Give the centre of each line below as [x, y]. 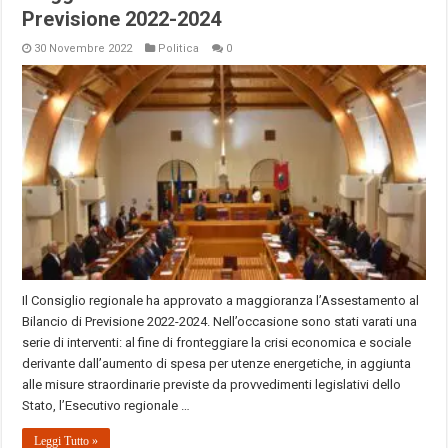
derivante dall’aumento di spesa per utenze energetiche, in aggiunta [217, 364]
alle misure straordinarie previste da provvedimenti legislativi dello [212, 385]
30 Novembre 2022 [83, 49]
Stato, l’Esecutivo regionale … [106, 406]
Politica [179, 49]
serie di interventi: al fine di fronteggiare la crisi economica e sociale [217, 343]
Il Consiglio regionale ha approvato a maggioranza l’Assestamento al [221, 301]
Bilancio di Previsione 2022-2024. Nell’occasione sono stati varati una [220, 322]
